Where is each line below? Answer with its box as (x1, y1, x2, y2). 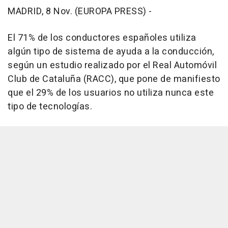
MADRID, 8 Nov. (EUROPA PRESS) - (8, 5, 152, 19)
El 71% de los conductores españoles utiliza (8, 31, 196, 45)
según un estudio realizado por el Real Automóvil (8, 59, 217, 73)
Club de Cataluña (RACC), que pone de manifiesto (8, 72, 220, 87)
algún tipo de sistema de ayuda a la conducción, (8, 45, 214, 59)
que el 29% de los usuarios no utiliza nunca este (8, 86, 214, 100)
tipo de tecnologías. (8, 100, 92, 114)
